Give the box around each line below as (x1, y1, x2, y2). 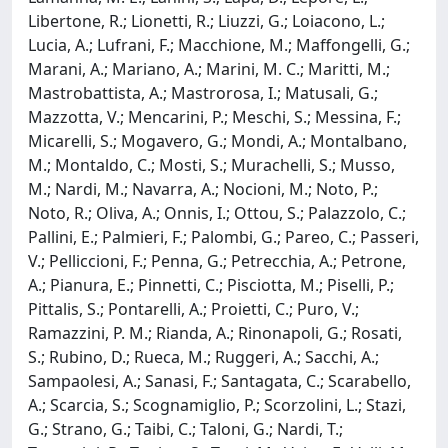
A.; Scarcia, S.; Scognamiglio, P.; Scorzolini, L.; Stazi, (28, 393, 406, 416)
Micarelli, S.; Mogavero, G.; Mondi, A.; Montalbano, (28, 129, 407, 152)
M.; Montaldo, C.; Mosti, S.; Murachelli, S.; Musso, (28, 153, 395, 176)
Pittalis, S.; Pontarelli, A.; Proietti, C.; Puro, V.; (28, 297, 359, 320)
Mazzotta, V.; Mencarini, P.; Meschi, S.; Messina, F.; (28, 105, 401, 128)
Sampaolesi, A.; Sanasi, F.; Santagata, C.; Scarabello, (28, 369, 411, 392)
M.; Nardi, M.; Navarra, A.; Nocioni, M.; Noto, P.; (28, 177, 378, 200)
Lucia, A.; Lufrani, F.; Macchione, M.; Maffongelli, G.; (28, 33, 410, 56)
